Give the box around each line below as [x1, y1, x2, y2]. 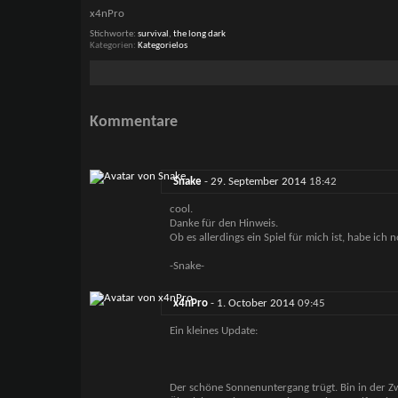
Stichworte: [89, 29, 138, 39]
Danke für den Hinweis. [169, 218, 278, 230]
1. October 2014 [216, 298, 298, 310]
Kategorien [89, 41, 133, 51]
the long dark [172, 29, 226, 39]
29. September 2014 [210, 176, 309, 188]
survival [137, 29, 169, 39]
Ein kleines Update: [169, 325, 258, 338]
